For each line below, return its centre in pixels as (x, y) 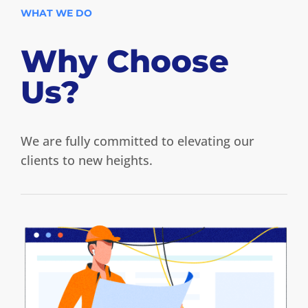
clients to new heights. (87, 161)
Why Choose (125, 61)
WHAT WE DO (56, 13)
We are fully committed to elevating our (137, 141)
